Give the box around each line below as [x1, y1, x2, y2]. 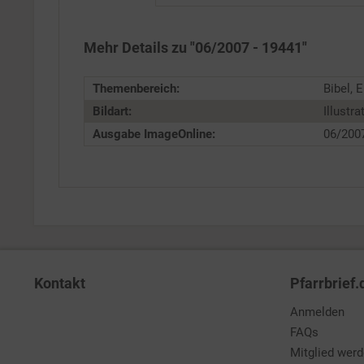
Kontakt [34, 275, 85, 292]
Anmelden [290, 305, 344, 319]
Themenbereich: [93, 81, 180, 96]
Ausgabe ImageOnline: [93, 127, 215, 141]
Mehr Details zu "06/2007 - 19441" [84, 39, 307, 56]
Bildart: [93, 104, 132, 119]
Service [241, 31, 282, 46]
